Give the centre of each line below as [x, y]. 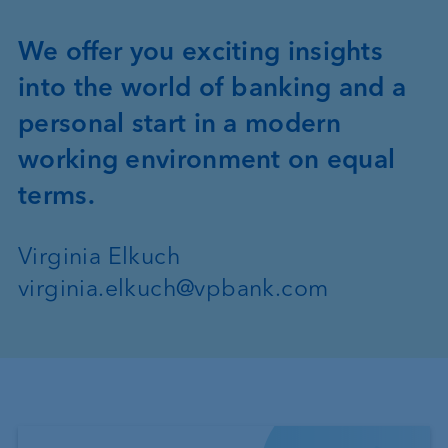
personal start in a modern [179, 123]
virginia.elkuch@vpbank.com [173, 288]
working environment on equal [207, 159]
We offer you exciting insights [200, 51]
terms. [56, 195]
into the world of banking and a [212, 87]
